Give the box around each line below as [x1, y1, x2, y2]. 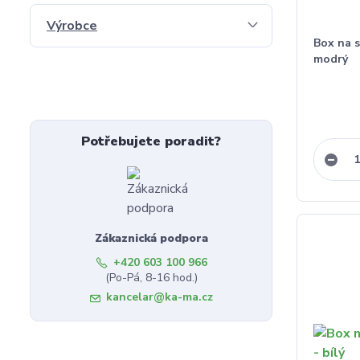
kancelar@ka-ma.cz [105, 289, 213, 305]
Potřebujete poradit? [81, 133, 222, 150]
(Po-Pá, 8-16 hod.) [104, 270, 198, 285]
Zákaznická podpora [94, 231, 208, 246]
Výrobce [47, 17, 97, 35]
